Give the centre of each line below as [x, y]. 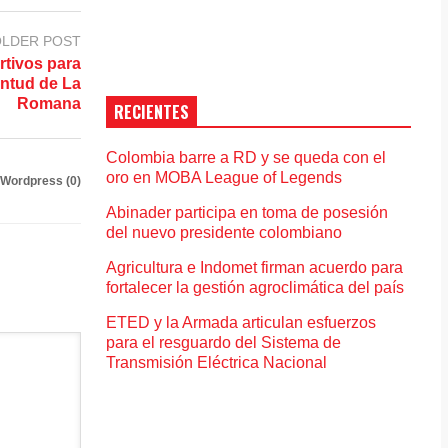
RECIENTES [152, 111]
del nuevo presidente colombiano [224, 232]
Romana [48, 103]
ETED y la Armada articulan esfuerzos [241, 322]
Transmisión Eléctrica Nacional [217, 362]
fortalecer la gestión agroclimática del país [255, 287]
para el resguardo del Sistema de [224, 342]
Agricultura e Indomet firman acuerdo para [255, 267]
